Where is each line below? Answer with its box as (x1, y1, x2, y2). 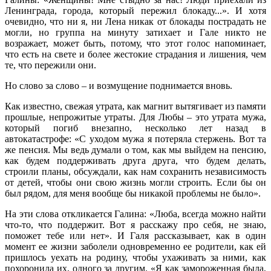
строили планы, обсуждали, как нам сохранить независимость (5, 166, 266, 177)
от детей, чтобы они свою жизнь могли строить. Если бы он (5, 177, 266, 188)
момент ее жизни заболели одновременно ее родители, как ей (5, 241, 266, 252)
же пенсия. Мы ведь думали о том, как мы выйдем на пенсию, (5, 144, 266, 155)
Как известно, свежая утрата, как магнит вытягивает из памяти (5, 100, 266, 111)
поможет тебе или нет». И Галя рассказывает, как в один (5, 230, 266, 241)
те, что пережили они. (5, 59, 96, 70)
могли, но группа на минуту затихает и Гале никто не (5, 27, 266, 38)
